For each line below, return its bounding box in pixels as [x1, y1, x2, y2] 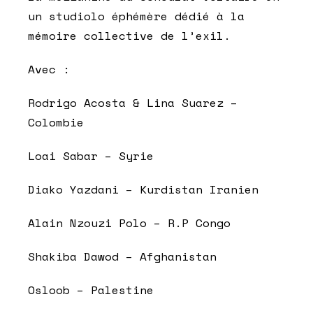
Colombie [28, 113, 84, 131]
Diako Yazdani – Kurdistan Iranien [28, 180, 259, 198]
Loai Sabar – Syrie [28, 147, 154, 164]
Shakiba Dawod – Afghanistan [28, 247, 217, 265]
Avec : [28, 60, 70, 78]
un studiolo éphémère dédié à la [28, 7, 245, 24]
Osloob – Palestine [28, 281, 154, 298]
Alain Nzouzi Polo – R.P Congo [28, 214, 231, 231]
